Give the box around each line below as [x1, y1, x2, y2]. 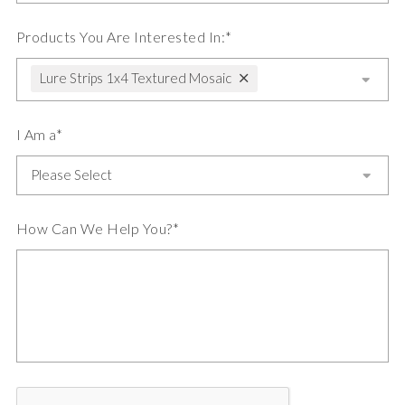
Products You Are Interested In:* [15, 28, 232, 46]
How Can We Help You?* [15, 219, 180, 237]
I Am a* [15, 125, 63, 143]
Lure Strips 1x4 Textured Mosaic [39, 70, 231, 87]
